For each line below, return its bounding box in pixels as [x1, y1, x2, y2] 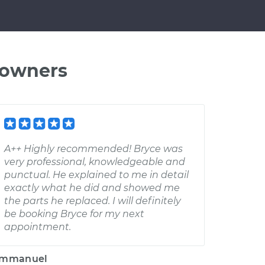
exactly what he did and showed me [4, 182, 180, 193]
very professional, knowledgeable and [4, 156, 185, 167]
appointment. [4, 221, 71, 232]
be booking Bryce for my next [4, 208, 144, 219]
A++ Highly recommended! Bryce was [4, 143, 183, 154]
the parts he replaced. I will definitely [4, 195, 181, 206]
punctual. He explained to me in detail [4, 169, 189, 180]
